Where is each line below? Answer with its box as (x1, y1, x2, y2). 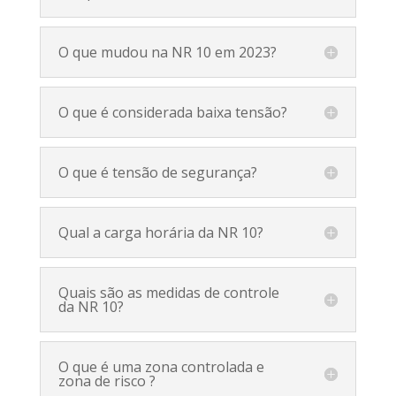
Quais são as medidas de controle (57, 282, 279, 302)
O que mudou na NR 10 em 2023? (57, 42, 277, 62)
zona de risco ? (57, 370, 156, 391)
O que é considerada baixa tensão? (57, 102, 287, 122)
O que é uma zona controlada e (57, 356, 264, 377)
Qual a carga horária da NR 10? (57, 222, 263, 242)
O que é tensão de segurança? (57, 162, 257, 182)
